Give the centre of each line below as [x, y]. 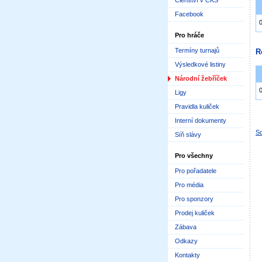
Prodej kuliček [195, 213]
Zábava [186, 227]
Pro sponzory [194, 199]
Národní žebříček [201, 78]
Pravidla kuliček [197, 106]
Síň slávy [188, 135]
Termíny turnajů [197, 50]
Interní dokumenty [201, 120]
